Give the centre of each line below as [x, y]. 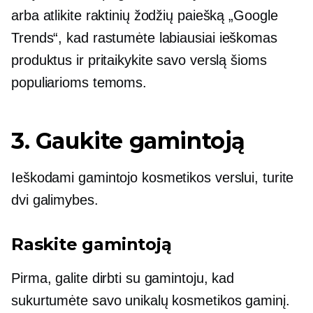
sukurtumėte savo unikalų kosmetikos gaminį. [151, 300]
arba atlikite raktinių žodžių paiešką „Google [145, 15]
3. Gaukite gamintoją [128, 141]
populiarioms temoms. [79, 82]
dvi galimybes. [55, 200]
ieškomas [248, 38]
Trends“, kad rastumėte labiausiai [115, 38]
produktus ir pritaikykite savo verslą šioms [139, 60]
